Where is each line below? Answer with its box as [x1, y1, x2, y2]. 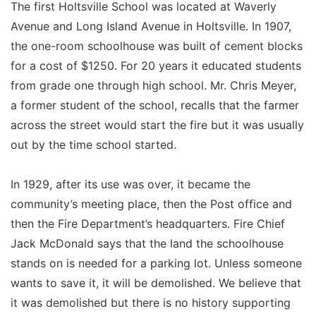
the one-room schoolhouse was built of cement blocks [11, 38, 303, 53]
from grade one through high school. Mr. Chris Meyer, [11, 78, 296, 92]
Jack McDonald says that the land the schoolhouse [11, 236, 284, 250]
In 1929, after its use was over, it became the [11, 176, 250, 191]
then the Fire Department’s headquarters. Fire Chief [11, 216, 285, 231]
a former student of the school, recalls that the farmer [11, 97, 299, 112]
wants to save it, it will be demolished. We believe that [11, 275, 301, 290]
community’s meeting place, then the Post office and [11, 196, 292, 211]
